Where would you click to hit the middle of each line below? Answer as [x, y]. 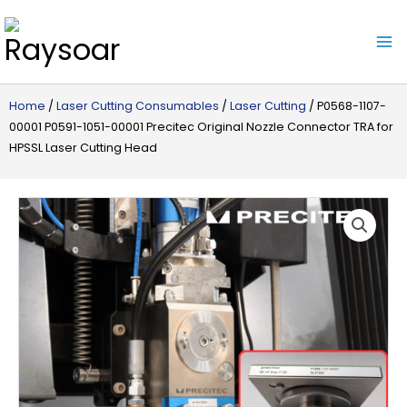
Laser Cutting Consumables [138, 106]
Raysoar [62, 49]
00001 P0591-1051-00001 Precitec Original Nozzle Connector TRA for [201, 127]
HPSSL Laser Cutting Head [83, 148]
